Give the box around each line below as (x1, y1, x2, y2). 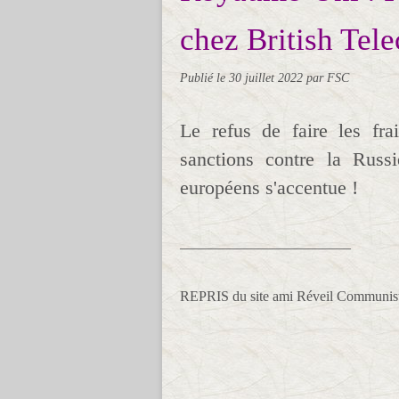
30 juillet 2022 (229, 70, 306, 85)
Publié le (180, 70, 229, 85)
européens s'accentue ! (180, 176, 358, 199)
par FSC (306, 70, 349, 85)
